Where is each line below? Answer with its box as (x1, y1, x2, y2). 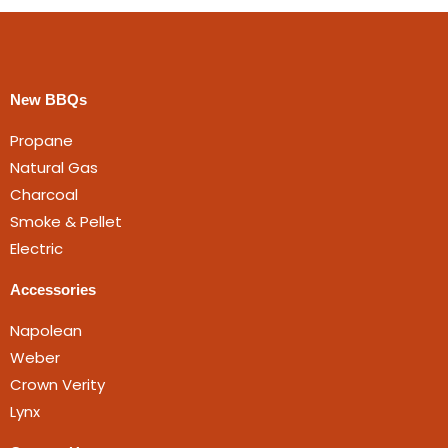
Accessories (10, 281, 96, 299)
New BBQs (10, 91, 87, 109)
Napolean (10, 320, 82, 342)
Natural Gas (10, 157, 98, 179)
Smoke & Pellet (10, 211, 122, 233)
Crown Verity (10, 374, 105, 396)
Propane (10, 130, 73, 152)
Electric (10, 238, 63, 260)
